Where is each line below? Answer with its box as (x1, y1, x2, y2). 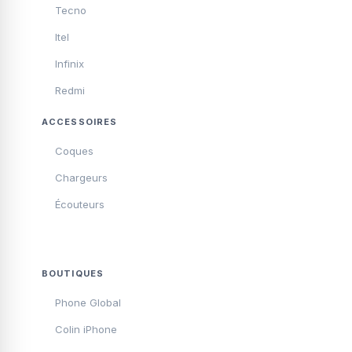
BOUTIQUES (42, 268, 104, 279)
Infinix (55, 57, 84, 70)
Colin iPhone (55, 323, 117, 335)
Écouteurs (55, 198, 104, 211)
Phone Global (55, 296, 121, 309)
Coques (55, 145, 93, 157)
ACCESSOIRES (42, 116, 118, 127)
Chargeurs (55, 171, 108, 184)
